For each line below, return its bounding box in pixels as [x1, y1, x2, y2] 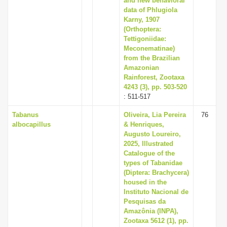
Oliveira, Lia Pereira [124, 111, 186, 119]
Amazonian [124, 64, 159, 71]
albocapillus [12, 121, 51, 128]
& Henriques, [124, 121, 164, 128]
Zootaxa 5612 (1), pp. [124, 217, 188, 224]
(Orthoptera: [124, 25, 161, 33]
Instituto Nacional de [124, 188, 188, 196]
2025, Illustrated [124, 140, 173, 147]
